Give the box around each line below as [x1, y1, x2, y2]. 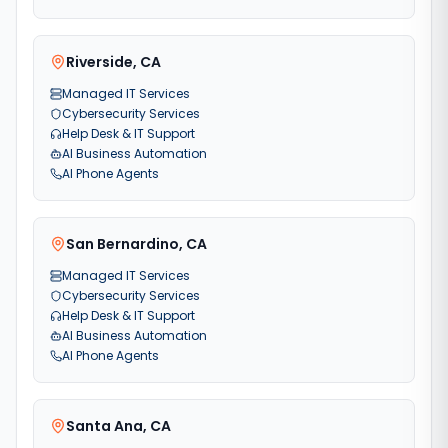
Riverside [66, 52, 133, 72]
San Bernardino [66, 234, 179, 254]
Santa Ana [66, 416, 143, 436]
